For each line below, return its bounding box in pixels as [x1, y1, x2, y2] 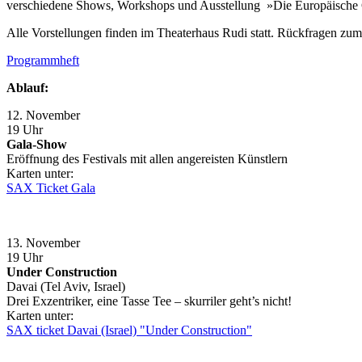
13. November [6, 235, 96, 250]
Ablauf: [6, 80, 48, 95]
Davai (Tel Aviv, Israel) [6, 279, 125, 293]
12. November [6, 107, 96, 122]
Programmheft [6, 53, 79, 67]
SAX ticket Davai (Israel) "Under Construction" [6, 322, 252, 337]
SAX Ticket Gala [6, 180, 95, 195]
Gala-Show [6, 137, 67, 151]
